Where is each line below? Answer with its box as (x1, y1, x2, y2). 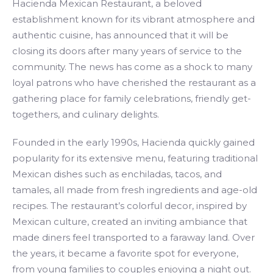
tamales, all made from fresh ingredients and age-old (12, 184, 257, 196)
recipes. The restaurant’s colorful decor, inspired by (12, 200, 247, 211)
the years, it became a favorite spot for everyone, (12, 247, 238, 259)
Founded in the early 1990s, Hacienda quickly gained (12, 136, 255, 148)
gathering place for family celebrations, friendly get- (12, 93, 251, 104)
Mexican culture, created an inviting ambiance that (12, 216, 247, 227)
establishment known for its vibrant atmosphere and (12, 13, 255, 25)
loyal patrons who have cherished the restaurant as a (12, 77, 256, 88)
